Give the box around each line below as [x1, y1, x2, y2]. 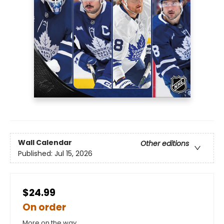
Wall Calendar [18, 137, 72, 147]
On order [22, 200, 66, 214]
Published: [18, 148, 54, 158]
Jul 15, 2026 [54, 148, 92, 158]
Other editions [140, 138, 189, 148]
